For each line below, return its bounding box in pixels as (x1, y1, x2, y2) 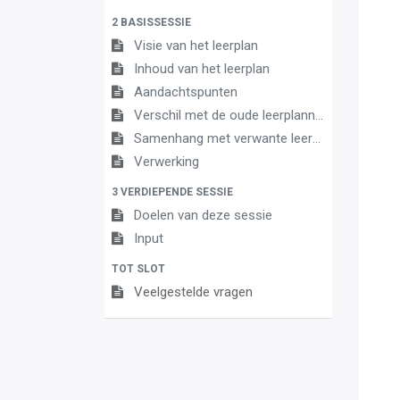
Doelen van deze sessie (134, 206, 272, 223)
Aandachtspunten (134, 83, 237, 100)
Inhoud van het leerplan (134, 60, 270, 77)
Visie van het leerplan (134, 37, 258, 54)
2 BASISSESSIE (112, 15, 191, 29)
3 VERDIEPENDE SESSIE (112, 185, 233, 198)
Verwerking (134, 153, 199, 170)
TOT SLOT (112, 262, 165, 275)
